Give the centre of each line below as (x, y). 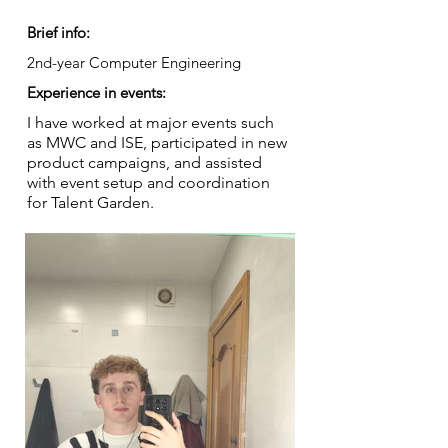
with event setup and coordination (148, 182)
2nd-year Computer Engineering (134, 62)
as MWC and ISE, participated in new (157, 142)
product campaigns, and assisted (144, 162)
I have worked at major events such (150, 122)
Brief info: (58, 32)
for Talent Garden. (90, 202)
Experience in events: (96, 92)
